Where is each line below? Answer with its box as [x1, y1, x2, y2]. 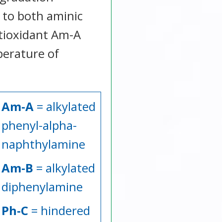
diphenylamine [1, 178, 83, 195]
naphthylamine [1, 135, 85, 152]
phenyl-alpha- [1, 116, 77, 133]
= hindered [28, 202, 90, 219]
